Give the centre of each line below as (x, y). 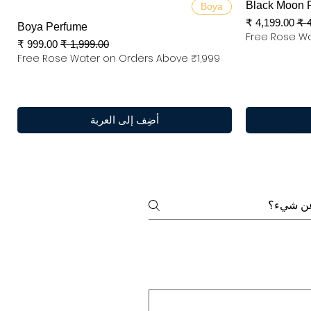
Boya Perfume (52, 27)
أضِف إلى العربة (124, 120)
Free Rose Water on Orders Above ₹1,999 (119, 59)
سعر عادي (87, 44)
